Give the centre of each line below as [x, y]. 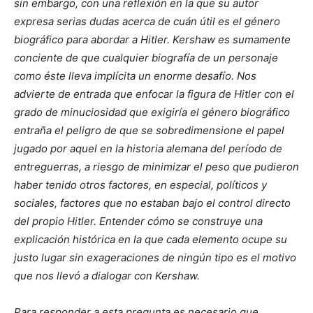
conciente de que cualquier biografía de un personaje [146, 58]
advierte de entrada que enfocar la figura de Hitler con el [154, 94]
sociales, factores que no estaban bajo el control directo [152, 203]
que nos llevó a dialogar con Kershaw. [107, 276]
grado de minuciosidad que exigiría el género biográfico [152, 112]
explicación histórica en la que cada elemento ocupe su [151, 240]
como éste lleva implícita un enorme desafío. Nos [135, 76]
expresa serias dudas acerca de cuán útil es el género [147, 22]
